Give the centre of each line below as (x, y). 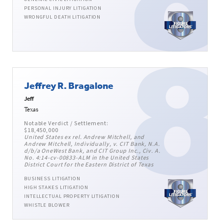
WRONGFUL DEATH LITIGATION (63, 17)
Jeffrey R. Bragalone (69, 85)
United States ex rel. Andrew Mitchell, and (84, 137)
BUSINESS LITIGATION (52, 179)
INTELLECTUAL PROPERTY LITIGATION (72, 196)
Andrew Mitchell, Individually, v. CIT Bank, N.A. (92, 144)
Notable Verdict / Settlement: (66, 124)
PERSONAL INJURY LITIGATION (63, 8)
